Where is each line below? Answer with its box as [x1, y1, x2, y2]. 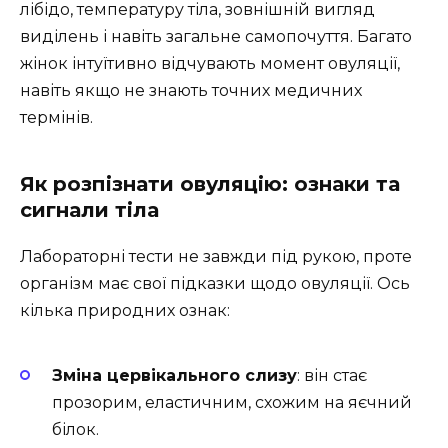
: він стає [297, 366, 367, 385]
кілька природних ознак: [20, 300, 230, 320]
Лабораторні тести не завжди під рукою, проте [20, 246, 412, 266]
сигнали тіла [20, 197, 159, 222]
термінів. [20, 107, 93, 127]
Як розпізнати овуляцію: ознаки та [20, 171, 400, 196]
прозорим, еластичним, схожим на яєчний [52, 393, 412, 412]
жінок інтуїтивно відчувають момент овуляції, [20, 53, 400, 73]
